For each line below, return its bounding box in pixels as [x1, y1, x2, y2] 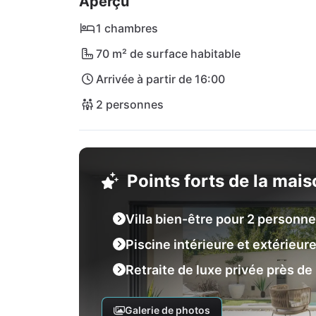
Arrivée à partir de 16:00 [96, 72, 225, 86]
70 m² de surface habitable [96, 47, 241, 61]
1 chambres [96, 21, 158, 35]
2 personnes [96, 97, 164, 111]
